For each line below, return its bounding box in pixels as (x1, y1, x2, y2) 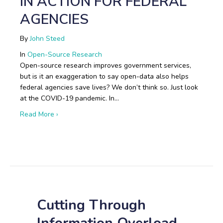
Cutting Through (37, 196, 146, 215)
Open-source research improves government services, (20, 61, 191, 70)
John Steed (30, 34, 65, 43)
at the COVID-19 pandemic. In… (20, 94, 119, 103)
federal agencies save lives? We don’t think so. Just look (20, 83, 198, 92)
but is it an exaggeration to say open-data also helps (20, 72, 189, 81)
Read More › (20, 110, 58, 119)
